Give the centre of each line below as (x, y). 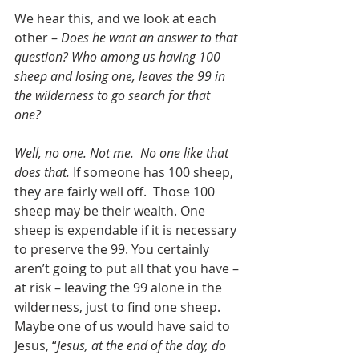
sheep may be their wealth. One (111, 211)
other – (38, 38)
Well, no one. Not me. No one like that (123, 153)
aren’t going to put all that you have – (128, 269)
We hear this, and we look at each (117, 19)
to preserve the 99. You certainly (113, 250)
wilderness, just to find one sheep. (121, 307)
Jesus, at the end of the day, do (143, 346)
